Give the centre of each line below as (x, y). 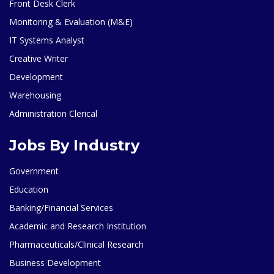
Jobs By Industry (74, 145)
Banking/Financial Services (61, 207)
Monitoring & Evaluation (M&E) (71, 21)
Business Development (55, 262)
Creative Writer (39, 58)
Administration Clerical (53, 113)
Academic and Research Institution (78, 226)
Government (34, 171)
